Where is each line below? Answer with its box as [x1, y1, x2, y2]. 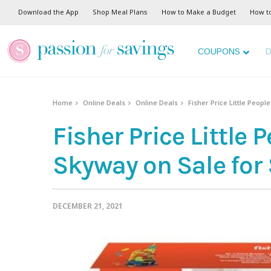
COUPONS [198, 47, 240, 56]
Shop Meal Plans [93, 7, 148, 16]
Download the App [18, 7, 79, 16]
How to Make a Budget [162, 7, 236, 16]
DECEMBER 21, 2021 [53, 201, 123, 212]
